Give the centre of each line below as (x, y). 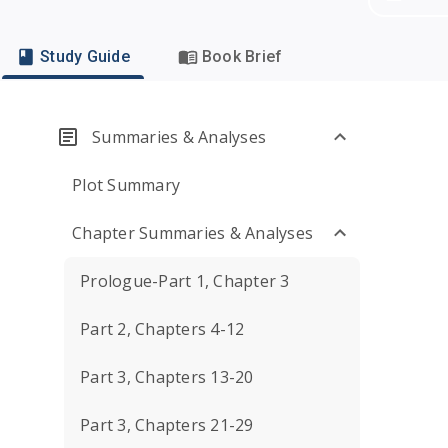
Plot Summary (126, 185)
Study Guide (85, 56)
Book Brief (242, 56)
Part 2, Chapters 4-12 (162, 329)
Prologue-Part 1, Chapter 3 (185, 281)
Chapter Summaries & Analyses (192, 233)
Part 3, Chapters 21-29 (167, 425)
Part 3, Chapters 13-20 (167, 377)
